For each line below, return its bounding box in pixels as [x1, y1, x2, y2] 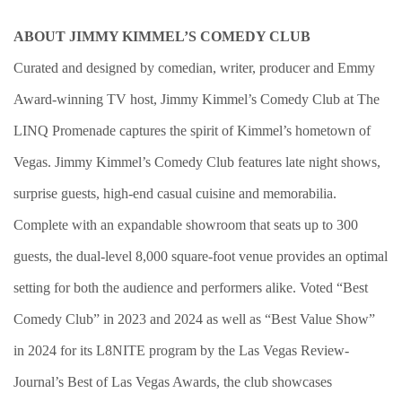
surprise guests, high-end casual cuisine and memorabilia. [13, 186, 336, 201]
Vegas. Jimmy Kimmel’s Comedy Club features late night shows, [13, 154, 380, 170]
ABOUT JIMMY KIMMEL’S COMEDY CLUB [13, 29, 310, 44]
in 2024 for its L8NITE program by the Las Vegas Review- [13, 343, 349, 358]
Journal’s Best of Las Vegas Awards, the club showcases [13, 374, 332, 389]
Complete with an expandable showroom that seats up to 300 [13, 217, 358, 232]
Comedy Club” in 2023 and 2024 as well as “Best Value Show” [13, 311, 375, 327]
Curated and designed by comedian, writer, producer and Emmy [13, 60, 375, 75]
